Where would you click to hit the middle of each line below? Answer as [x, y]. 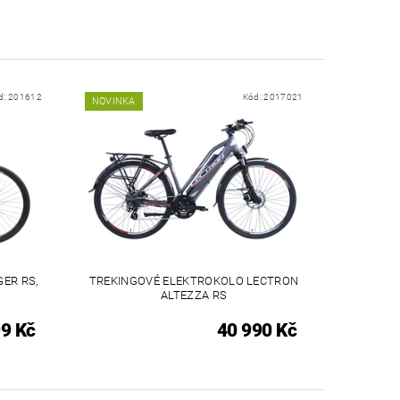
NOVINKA [113, 101]
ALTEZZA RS [194, 296]
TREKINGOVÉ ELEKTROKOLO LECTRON [194, 281]
